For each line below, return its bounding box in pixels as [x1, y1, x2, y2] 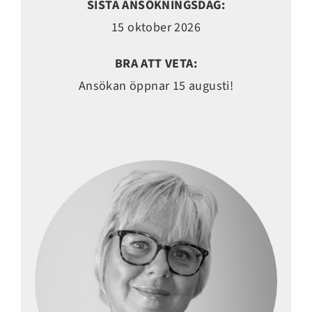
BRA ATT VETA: [114, 55, 198, 73]
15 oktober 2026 [111, 19, 201, 37]
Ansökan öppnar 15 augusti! [78, 77, 234, 95]
